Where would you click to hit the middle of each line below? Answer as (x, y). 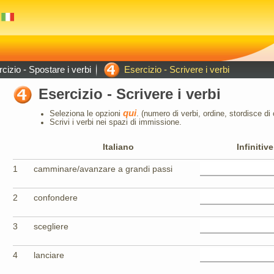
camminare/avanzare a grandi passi (103, 168)
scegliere (51, 226)
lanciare (49, 255)
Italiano (118, 146)
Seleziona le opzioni (86, 114)
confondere (56, 197)
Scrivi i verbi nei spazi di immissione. (116, 122)
